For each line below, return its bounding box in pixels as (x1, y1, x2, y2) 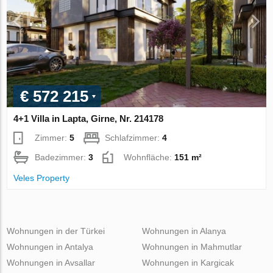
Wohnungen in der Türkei (7, 225, 105, 236)
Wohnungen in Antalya (7, 241, 94, 252)
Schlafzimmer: (105, 132, 163, 143)
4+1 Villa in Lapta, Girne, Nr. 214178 (13, 113, 164, 124)
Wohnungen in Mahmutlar (141, 241, 242, 252)
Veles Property (13, 172, 70, 183)
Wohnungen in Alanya (141, 225, 226, 236)
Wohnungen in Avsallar (7, 257, 96, 268)
